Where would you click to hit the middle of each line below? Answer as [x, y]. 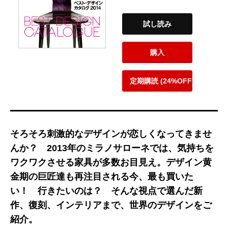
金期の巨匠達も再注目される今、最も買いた [102, 176]
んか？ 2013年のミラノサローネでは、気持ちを [112, 148]
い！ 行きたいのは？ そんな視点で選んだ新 [106, 191]
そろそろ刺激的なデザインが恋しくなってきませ [111, 134]
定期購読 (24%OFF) [162, 81]
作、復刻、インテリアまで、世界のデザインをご [111, 205]
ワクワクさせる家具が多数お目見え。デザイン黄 [111, 162]
